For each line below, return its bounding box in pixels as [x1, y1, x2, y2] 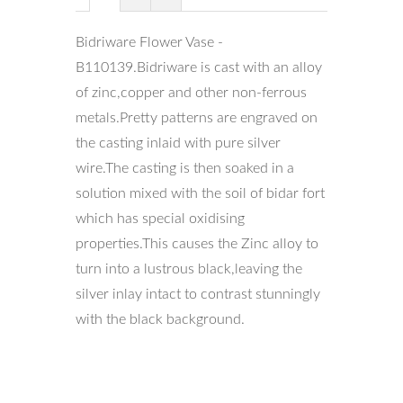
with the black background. [76, 312, 245, 327]
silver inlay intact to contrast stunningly [76, 287, 320, 301]
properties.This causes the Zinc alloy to [76, 237, 318, 251]
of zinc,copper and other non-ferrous [76, 85, 307, 100]
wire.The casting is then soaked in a [76, 161, 294, 175]
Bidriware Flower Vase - [76, 35, 223, 49]
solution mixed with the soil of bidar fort [76, 186, 325, 201]
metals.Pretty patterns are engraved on [76, 111, 318, 125]
